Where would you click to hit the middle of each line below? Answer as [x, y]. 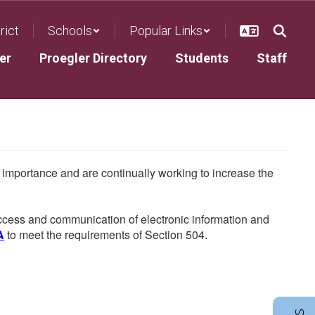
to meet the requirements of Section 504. [106, 234]
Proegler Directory [93, 58]
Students [202, 58]
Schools [70, 31]
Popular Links [166, 31]
